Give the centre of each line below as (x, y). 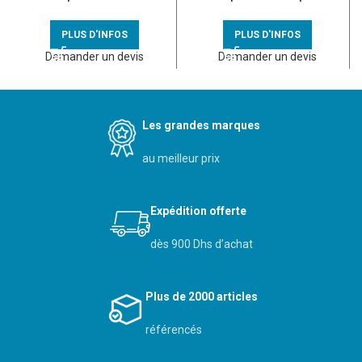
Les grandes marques (201, 126)
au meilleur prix (181, 159)
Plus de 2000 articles (201, 297)
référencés (175, 330)
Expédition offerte (198, 211)
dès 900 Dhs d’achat (201, 244)
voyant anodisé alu (94, 11)
